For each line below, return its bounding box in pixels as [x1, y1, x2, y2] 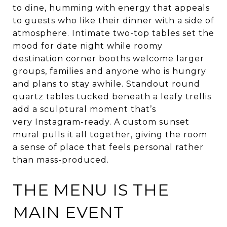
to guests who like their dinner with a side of [13, 16, 214, 26]
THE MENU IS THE [13, 180, 169, 200]
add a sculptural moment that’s [13, 104, 156, 115]
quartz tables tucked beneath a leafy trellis [13, 92, 211, 102]
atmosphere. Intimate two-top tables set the [13, 28, 214, 39]
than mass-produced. [13, 155, 109, 165]
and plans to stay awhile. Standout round [13, 79, 200, 89]
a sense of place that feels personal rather [13, 142, 204, 153]
